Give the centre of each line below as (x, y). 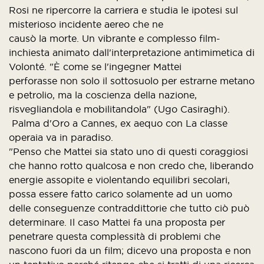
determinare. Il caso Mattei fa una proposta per (117, 222)
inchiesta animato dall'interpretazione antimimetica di (132, 52)
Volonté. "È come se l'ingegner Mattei (97, 67)
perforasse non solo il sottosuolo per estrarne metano (132, 81)
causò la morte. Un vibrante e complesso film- (115, 38)
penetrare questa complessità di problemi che (115, 236)
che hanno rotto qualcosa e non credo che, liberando (131, 166)
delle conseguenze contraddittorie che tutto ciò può (129, 208)
